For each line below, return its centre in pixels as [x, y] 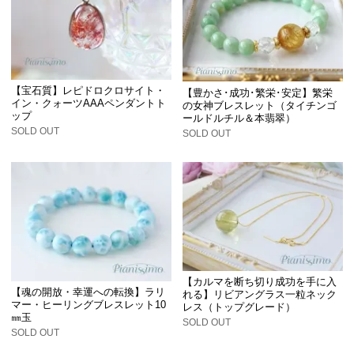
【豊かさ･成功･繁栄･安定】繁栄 [258, 92]
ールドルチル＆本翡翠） [239, 118]
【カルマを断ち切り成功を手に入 [260, 282]
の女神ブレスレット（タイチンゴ [260, 105]
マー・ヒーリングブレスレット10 [89, 305]
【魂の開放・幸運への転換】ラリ [88, 292]
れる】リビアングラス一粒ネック [260, 295]
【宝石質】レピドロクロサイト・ [88, 90]
